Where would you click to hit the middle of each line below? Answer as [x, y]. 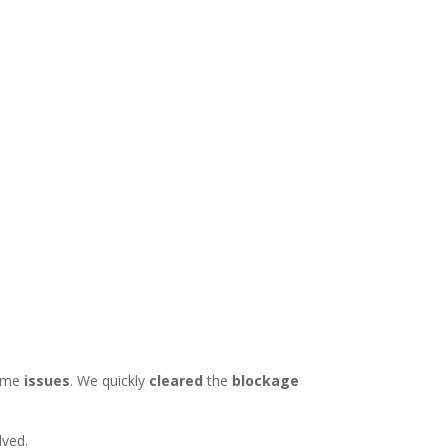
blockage [266, 380]
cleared [178, 380]
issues [47, 380]
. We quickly [110, 380]
